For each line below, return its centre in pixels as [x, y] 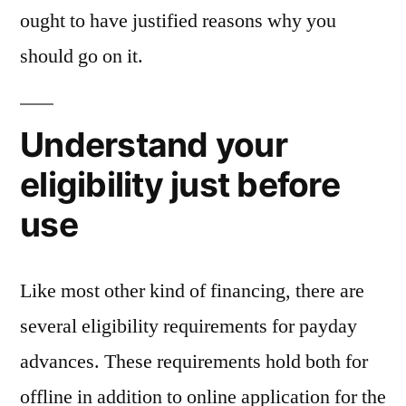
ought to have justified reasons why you [178, 21]
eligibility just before [180, 184]
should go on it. [82, 56]
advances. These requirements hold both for [194, 362]
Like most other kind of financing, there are [192, 291]
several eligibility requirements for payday [188, 326]
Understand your [154, 145]
